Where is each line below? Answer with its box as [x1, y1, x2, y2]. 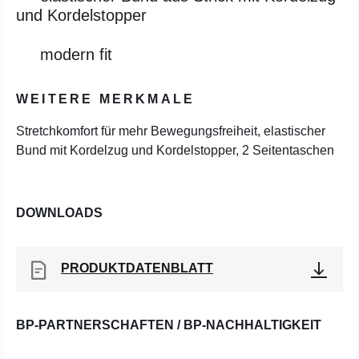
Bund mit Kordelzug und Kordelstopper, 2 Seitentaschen [16, 143, 334, 157]
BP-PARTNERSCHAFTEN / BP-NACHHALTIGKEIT [16, 318, 321, 332]
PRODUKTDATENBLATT [61, 261, 213, 275]
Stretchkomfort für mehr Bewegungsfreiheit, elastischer [16, 124, 325, 138]
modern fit [40, 46, 112, 63]
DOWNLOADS [16, 206, 103, 220]
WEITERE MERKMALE [16, 92, 196, 106]
